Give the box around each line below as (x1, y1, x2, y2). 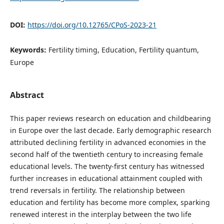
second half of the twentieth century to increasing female (9, 149, 203, 159)
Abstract (9, 89, 44, 101)
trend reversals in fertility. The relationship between (9, 185, 185, 195)
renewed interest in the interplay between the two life (9, 209, 191, 219)
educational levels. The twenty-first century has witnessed (9, 161, 204, 171)
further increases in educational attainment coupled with (9, 173, 202, 183)
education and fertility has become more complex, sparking (9, 197, 210, 207)
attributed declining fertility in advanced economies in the (9, 137, 206, 147)
